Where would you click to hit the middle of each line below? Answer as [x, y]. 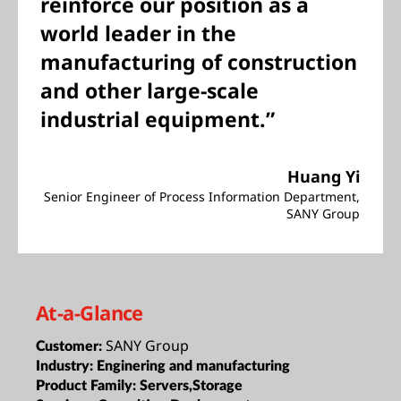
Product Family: [88, 385]
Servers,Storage [191, 385]
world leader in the [138, 33]
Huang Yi [324, 176]
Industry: [66, 366]
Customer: [71, 346]
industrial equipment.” [158, 119]
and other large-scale [149, 90]
